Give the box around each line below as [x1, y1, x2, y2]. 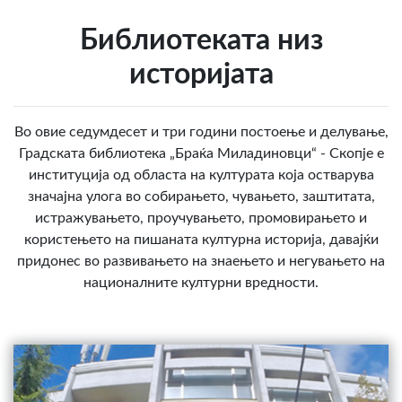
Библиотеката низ [79, 26, 323, 56]
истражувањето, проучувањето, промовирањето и [35, 211, 367, 226]
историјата [128, 60, 274, 90]
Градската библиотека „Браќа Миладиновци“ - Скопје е [18, 146, 384, 162]
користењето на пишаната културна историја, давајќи [23, 232, 379, 248]
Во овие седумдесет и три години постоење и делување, [13, 125, 389, 140]
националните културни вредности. [83, 275, 319, 291]
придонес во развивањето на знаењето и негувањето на [17, 254, 385, 269]
